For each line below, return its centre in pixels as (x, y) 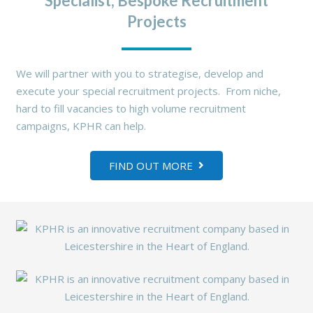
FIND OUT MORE (151, 165)
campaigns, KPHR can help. (81, 126)
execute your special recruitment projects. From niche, (148, 91)
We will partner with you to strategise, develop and (139, 74)
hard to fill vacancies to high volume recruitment (131, 109)
